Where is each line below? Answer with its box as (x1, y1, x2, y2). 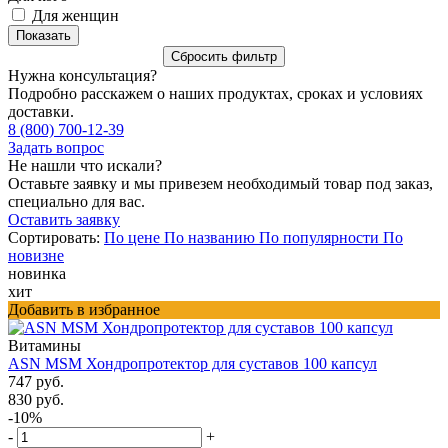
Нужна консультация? (8, 66, 157, 84)
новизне (8, 246, 64, 264)
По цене (104, 228, 164, 246)
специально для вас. (8, 192, 145, 210)
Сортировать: (8, 228, 100, 246)
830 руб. (8, 390, 64, 408)
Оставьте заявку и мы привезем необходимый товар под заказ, (8, 174, 433, 192)
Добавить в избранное (8, 300, 160, 318)
